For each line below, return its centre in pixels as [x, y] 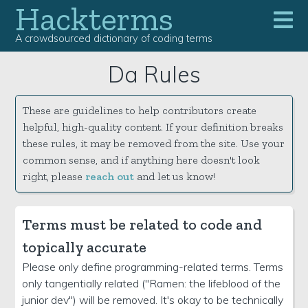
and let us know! [175, 176]
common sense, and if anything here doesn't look [142, 159]
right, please [54, 176]
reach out [110, 176]
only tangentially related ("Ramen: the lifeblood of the [152, 283]
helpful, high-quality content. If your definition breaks [153, 126]
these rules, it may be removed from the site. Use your [154, 143]
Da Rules [154, 74]
